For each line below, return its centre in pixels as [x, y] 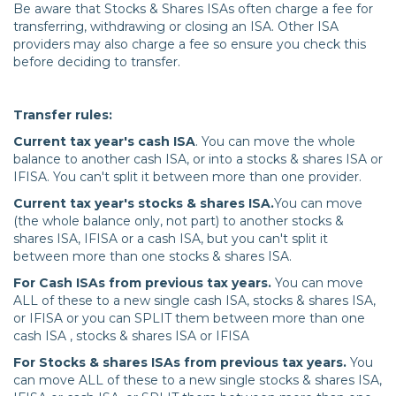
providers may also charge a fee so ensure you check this [190, 45]
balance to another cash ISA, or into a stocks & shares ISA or [198, 160]
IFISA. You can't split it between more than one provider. [187, 177]
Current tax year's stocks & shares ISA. [144, 204]
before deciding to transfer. [99, 62]
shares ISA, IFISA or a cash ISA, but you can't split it [171, 239]
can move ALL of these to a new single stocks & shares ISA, [198, 381]
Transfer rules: [63, 115]
